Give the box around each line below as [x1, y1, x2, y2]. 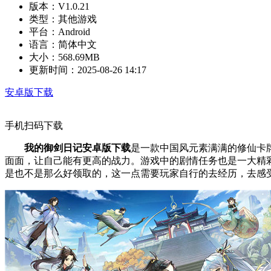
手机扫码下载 [5, 120, 63, 131]
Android [58, 26, 90, 37]
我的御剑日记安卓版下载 [24, 142, 131, 153]
